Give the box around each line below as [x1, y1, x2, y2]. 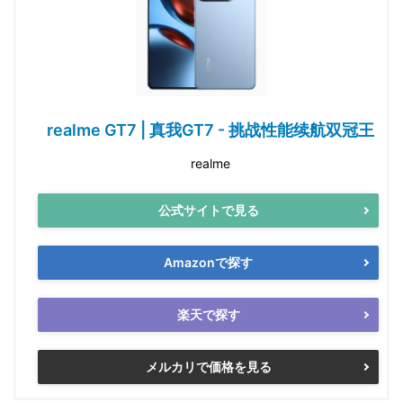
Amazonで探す [164, 255, 253, 271]
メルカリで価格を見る [145, 359, 272, 375]
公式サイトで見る [157, 202, 259, 219]
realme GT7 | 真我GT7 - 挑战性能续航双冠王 [47, 120, 374, 139]
